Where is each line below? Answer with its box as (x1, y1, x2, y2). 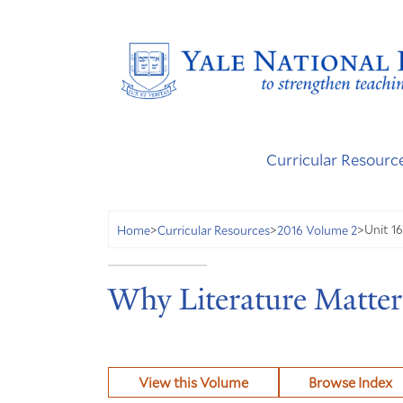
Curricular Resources (157, 220, 270, 238)
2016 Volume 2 (277, 220, 357, 238)
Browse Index (309, 372, 393, 392)
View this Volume (138, 372, 248, 392)
